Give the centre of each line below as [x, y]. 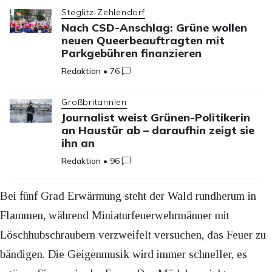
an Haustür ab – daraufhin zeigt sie [158, 131]
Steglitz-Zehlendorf [103, 12]
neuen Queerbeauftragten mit [143, 41]
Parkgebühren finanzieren [132, 53]
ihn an [78, 143]
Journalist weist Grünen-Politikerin [156, 118]
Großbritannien [94, 102]
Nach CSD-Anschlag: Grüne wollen [155, 28]
